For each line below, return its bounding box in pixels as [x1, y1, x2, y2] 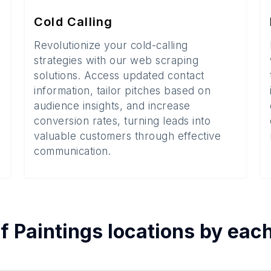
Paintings [13, 220, 103, 243]
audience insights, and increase [34, 100, 191, 112]
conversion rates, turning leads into [34, 115, 211, 127]
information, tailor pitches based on [34, 85, 211, 97]
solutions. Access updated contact [34, 70, 204, 82]
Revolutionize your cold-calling [34, 39, 188, 51]
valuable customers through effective [34, 130, 221, 142]
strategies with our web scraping [34, 54, 198, 67]
